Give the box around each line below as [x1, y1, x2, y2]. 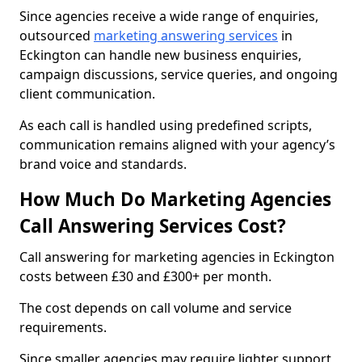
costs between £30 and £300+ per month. [19, 267, 271, 285]
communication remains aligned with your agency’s [19, 136, 335, 154]
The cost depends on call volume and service [19, 299, 292, 317]
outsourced [19, 27, 94, 44]
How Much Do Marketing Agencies [19, 187, 331, 212]
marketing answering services [94, 27, 278, 44]
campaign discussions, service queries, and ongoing [19, 65, 338, 83]
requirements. [19, 318, 107, 336]
